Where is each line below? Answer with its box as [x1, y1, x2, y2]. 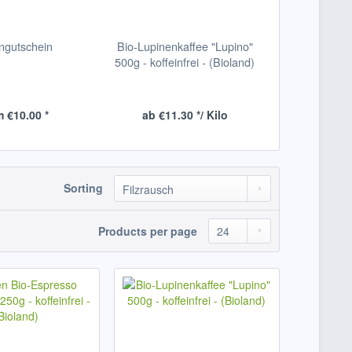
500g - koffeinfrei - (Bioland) [115, 53, 255, 70]
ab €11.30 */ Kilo [141, 107, 228, 123]
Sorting [64, 180, 103, 196]
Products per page [98, 223, 197, 239]
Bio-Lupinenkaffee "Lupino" [116, 38, 253, 54]
